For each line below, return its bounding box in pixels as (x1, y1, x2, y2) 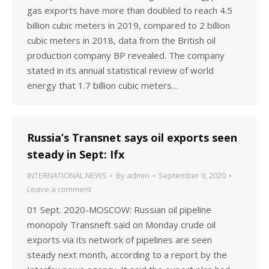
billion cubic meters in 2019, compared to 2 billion (27, 19, 230, 31)
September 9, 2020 (159, 170, 226, 181)
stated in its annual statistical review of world (27, 64, 214, 76)
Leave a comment (27, 184, 91, 195)
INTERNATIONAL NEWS (27, 170, 107, 181)
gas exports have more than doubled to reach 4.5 (27, 4, 232, 16)
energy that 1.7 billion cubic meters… (27, 79, 178, 91)
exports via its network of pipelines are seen (27, 234, 212, 246)
